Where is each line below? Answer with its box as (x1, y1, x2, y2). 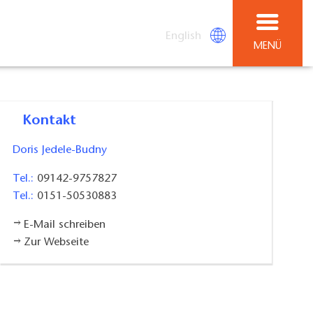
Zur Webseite (23, 237, 89, 249)
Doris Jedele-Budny (13, 145, 108, 156)
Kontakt (31, 114, 77, 129)
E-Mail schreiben (23, 219, 105, 231)
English (166, 30, 202, 42)
